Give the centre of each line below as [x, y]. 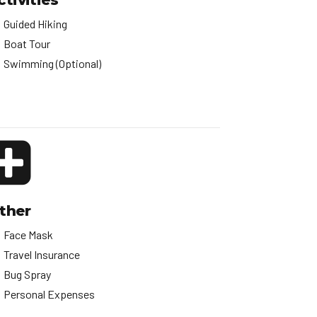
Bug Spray [27, 275]
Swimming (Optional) [52, 64]
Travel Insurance [42, 255]
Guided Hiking [35, 24]
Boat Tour [27, 44]
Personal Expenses [49, 294]
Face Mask [28, 235]
